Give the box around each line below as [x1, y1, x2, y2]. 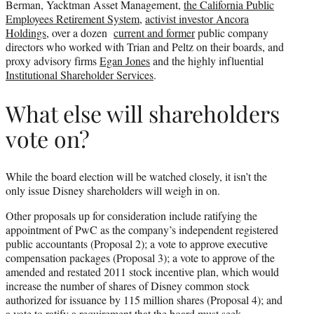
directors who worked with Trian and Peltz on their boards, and [6, 39, 284, 54]
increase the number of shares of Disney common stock [6, 278, 250, 294]
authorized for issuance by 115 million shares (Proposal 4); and [6, 292, 282, 308]
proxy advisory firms [6, 53, 100, 68]
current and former [114, 25, 195, 40]
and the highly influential [150, 53, 264, 68]
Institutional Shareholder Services [6, 67, 153, 82]
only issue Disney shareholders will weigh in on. [6, 183, 220, 198]
